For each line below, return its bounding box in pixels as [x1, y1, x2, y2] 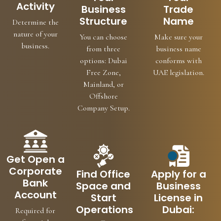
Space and [76, 179, 131, 193]
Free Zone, [86, 67, 121, 77]
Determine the [12, 17, 59, 27]
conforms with [155, 55, 202, 66]
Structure [79, 14, 128, 28]
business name [155, 43, 201, 54]
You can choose [79, 32, 128, 42]
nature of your [13, 29, 58, 39]
